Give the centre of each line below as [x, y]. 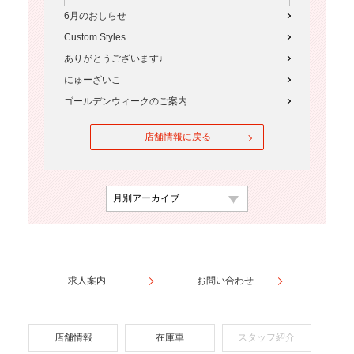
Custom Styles [94, 38]
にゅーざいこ [92, 80]
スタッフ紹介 [267, 338]
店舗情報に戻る [177, 137]
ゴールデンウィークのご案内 [125, 102]
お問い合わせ [225, 281]
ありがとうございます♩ [116, 59]
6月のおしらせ [95, 16]
